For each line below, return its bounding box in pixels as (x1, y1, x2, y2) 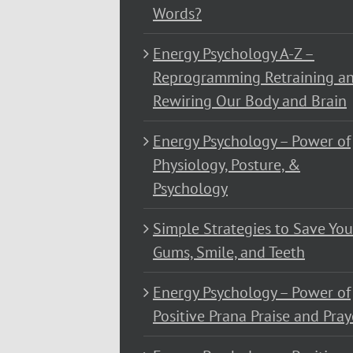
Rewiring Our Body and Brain (153, 91, 347, 111)
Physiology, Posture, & (153, 154, 300, 175)
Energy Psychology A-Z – (153, 43, 314, 64)
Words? (153, 3, 202, 24)
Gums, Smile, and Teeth (153, 242, 305, 262)
